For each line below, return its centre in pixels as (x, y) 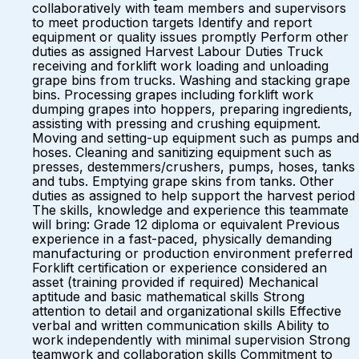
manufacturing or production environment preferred (192, 253)
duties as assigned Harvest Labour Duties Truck (177, 51)
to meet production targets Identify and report (172, 22)
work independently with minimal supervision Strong (191, 340)
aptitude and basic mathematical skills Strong (168, 296)
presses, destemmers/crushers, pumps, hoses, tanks (194, 167)
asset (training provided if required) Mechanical (175, 282)
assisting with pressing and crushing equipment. (176, 123)
